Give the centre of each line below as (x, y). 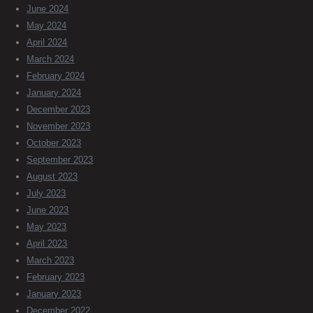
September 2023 (60, 160)
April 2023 (47, 244)
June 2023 (48, 210)
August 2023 (52, 177)
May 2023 (47, 227)
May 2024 (47, 26)
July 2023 (46, 194)
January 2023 (54, 294)
